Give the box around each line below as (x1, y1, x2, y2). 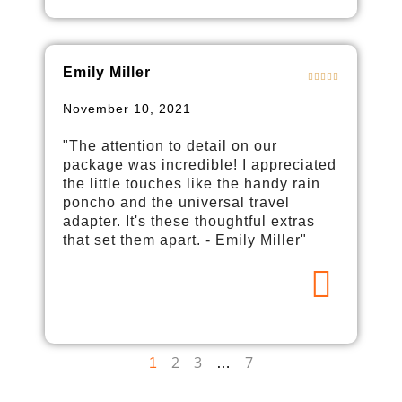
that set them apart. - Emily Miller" (63, 232, 307, 248)
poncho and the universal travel (63, 194, 290, 210)
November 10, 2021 (63, 100, 191, 116)
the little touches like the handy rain (63, 175, 320, 191)
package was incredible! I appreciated (63, 156, 336, 172)
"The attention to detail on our (63, 137, 277, 153)
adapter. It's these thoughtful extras (63, 213, 315, 229)
